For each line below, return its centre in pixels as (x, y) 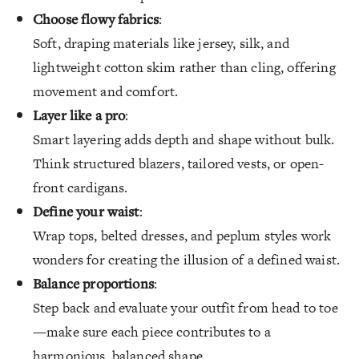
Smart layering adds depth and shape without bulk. (184, 139)
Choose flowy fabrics (96, 19)
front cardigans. (81, 188)
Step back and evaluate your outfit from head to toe (186, 308)
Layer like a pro (79, 115)
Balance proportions (93, 283)
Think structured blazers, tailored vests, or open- (179, 163)
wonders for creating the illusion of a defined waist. (186, 260)
